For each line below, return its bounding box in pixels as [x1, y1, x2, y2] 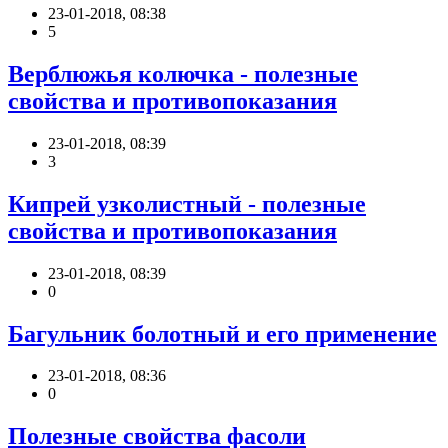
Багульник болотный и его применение [8, 320, 437, 347]
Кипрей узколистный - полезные [8, 190, 366, 217]
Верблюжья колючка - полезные [8, 60, 358, 87]
